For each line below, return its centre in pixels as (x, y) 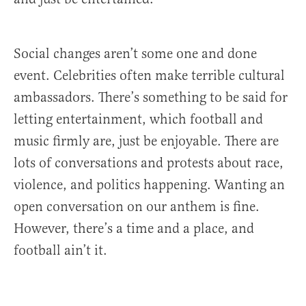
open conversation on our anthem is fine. (137, 207)
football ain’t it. (60, 251)
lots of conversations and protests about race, (149, 163)
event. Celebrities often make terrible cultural (149, 76)
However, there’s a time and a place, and (134, 229)
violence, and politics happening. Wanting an (149, 185)
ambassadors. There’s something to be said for (151, 98)
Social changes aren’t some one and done (135, 54)
